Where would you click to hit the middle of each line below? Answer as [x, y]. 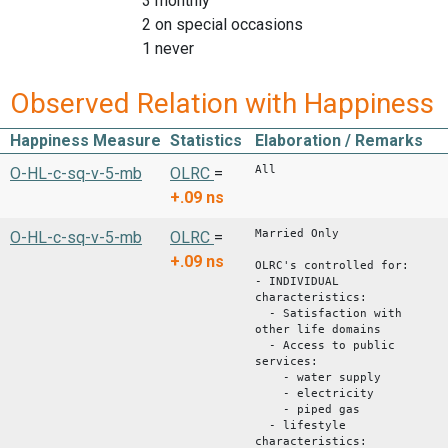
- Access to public [325, 345]
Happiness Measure [85, 140]
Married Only [297, 233]
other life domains [318, 329]
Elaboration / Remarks [339, 140]
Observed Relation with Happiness [222, 103]
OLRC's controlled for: [332, 265]
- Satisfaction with [328, 313]
